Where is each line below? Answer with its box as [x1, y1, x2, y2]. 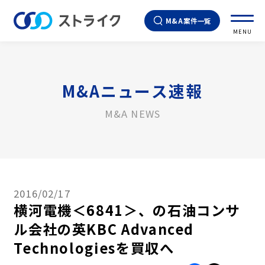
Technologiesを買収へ [14, 237, 174, 258]
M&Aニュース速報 [62, 79, 203, 102]
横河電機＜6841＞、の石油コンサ [14, 199, 241, 220]
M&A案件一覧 [165, 16, 212, 25]
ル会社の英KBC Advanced [14, 218, 195, 239]
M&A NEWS [104, 106, 161, 121]
